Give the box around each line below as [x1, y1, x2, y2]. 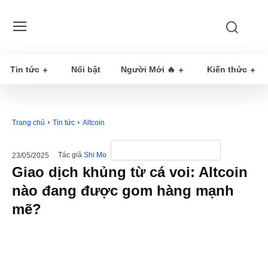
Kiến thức [207, 65, 247, 74]
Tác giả [58, 151, 82, 160]
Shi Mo [84, 151, 106, 160]
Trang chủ [12, 118, 45, 127]
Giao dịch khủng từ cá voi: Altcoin [12, 164, 248, 180]
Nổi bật [71, 65, 100, 74]
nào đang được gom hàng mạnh [12, 182, 234, 199]
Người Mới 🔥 [121, 65, 175, 74]
